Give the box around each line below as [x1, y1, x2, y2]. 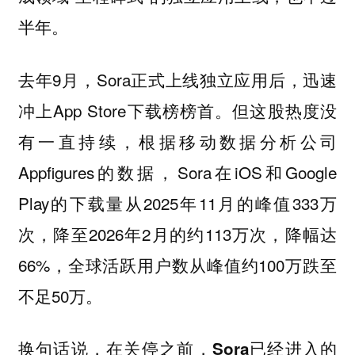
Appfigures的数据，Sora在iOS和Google [17, 159, 338, 184]
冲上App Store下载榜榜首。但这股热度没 [17, 97, 338, 122]
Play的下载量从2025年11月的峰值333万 [17, 190, 338, 215]
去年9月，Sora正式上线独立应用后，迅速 [17, 67, 338, 91]
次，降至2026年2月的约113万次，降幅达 [17, 221, 338, 246]
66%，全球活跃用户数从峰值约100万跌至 [17, 252, 338, 277]
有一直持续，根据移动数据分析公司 [17, 128, 338, 153]
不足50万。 [17, 283, 102, 307]
